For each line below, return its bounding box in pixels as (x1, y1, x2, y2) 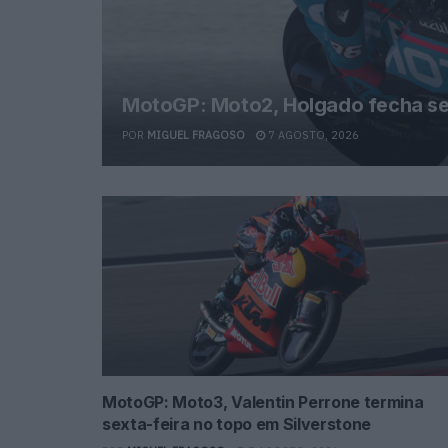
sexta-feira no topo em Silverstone (102, 413, 372, 434)
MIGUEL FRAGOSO (147, 127, 245, 142)
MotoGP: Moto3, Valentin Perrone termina (102, 391, 424, 412)
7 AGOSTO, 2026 (265, 127, 359, 142)
